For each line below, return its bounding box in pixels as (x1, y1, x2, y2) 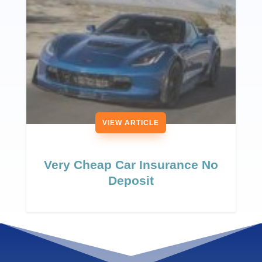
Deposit (108, 174, 154, 188)
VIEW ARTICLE (102, 119, 160, 127)
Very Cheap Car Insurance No (43, 158, 218, 172)
